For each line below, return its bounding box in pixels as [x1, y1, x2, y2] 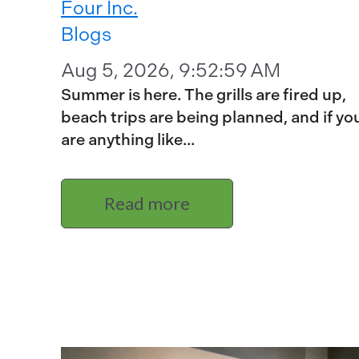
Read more [104, 192, 190, 214]
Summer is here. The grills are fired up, [61, 86, 346, 105]
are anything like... [61, 131, 195, 150]
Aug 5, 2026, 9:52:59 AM [61, 59, 280, 83]
